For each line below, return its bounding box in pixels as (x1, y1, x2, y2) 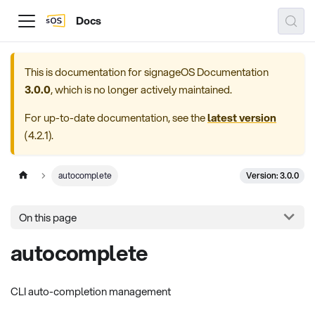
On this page (19, 209, 77, 225)
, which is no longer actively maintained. (51, 82, 232, 97)
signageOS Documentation (144, 64, 269, 79)
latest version (207, 110, 276, 125)
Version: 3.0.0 (245, 169, 299, 181)
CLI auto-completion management (11, 283, 171, 300)
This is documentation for (25, 64, 144, 79)
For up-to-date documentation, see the (25, 110, 207, 125)
